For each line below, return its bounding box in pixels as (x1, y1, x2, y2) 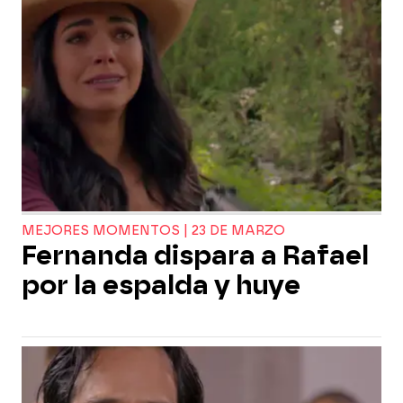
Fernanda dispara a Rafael (22, 240, 369, 271)
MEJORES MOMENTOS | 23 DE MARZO (22, 223, 285, 238)
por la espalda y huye (22, 270, 300, 300)
